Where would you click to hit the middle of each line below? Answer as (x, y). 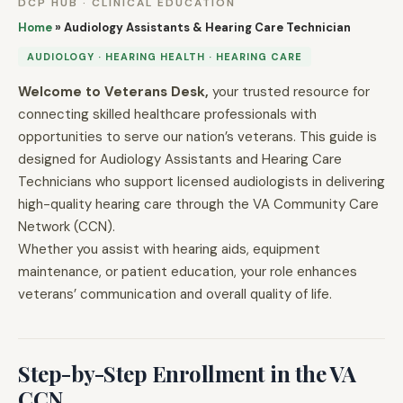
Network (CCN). (67, 227)
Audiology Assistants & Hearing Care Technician (207, 27)
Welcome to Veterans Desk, (113, 92)
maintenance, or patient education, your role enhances (188, 272)
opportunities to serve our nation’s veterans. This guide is (197, 137)
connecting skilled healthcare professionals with (167, 114)
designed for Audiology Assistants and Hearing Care (180, 159)
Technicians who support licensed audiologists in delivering (201, 182)
